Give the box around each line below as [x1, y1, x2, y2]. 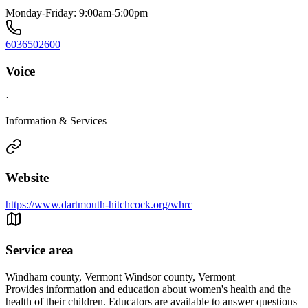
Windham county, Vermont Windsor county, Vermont [5, 271, 235, 283]
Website [5, 170, 49, 185]
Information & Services [5, 115, 107, 127]
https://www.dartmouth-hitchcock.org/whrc [5, 198, 192, 210]
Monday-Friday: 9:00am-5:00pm [5, 6, 148, 19]
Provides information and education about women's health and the [5, 283, 291, 296]
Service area [5, 243, 74, 258]
